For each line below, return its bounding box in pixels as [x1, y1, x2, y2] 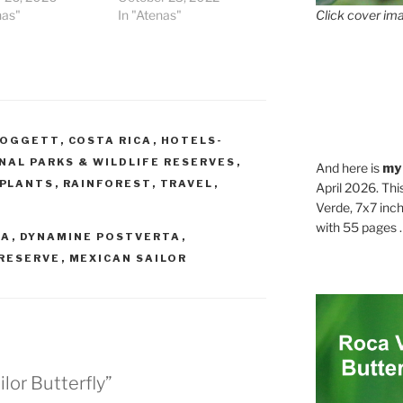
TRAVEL [159, 177, 214, 191]
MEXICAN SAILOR [68, 252, 188, 265]
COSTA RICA [67, 134, 153, 148]
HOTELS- [160, 134, 224, 148]
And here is [315, 159, 382, 175]
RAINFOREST [62, 177, 152, 191]
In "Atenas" [118, 7, 183, 23]
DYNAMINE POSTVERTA [19, 230, 182, 244]
